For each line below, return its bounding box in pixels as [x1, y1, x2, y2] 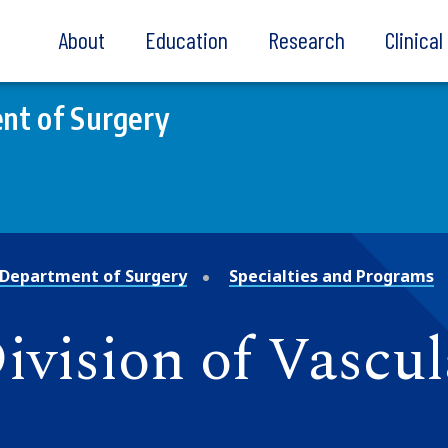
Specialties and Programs [229, 264, 434, 287]
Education [145, 25, 228, 54]
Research [268, 25, 345, 54]
